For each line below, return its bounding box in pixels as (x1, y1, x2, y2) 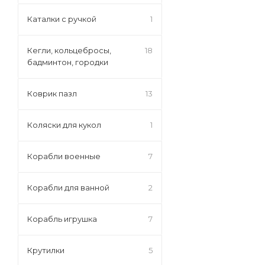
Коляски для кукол (27, 120, 101, 130)
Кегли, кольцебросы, (27, 46, 111, 55)
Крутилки (27, 245, 64, 255)
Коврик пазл (27, 89, 77, 98)
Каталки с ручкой (27, 14, 96, 24)
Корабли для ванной (27, 183, 109, 192)
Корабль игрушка (27, 214, 97, 224)
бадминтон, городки (27, 57, 108, 67)
